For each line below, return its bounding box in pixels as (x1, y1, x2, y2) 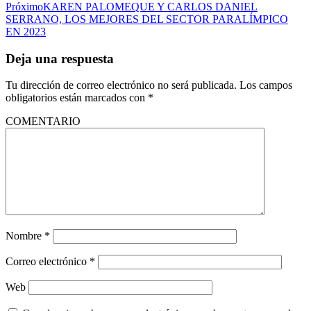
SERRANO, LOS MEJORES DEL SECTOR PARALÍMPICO (6, 12, 288, 25)
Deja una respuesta (6, 51, 114, 66)
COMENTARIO (6, 115, 81, 128)
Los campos (239, 79, 292, 92)
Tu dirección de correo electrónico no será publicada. (6, 79, 237, 92)
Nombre (6, 230, 44, 242)
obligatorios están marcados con (6, 92, 148, 104)
